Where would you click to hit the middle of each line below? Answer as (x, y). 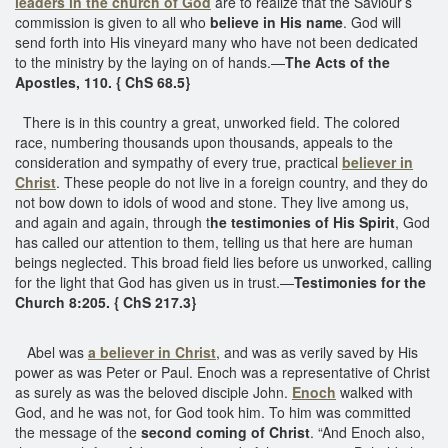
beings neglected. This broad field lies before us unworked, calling (223, 261)
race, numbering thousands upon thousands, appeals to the (204, 141)
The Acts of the (337, 61)
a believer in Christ (152, 351)
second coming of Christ (223, 431)
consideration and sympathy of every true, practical (178, 161)
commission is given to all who (112, 21)
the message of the (76, 431)
